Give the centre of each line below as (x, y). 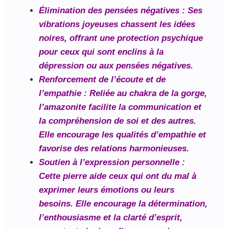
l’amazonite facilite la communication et (120, 107)
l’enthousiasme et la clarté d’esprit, (111, 218)
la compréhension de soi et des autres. (118, 121)
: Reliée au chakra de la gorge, (144, 94)
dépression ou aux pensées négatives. (116, 66)
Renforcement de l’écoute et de (102, 80)
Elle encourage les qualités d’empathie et (122, 135)
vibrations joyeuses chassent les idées (117, 25)
